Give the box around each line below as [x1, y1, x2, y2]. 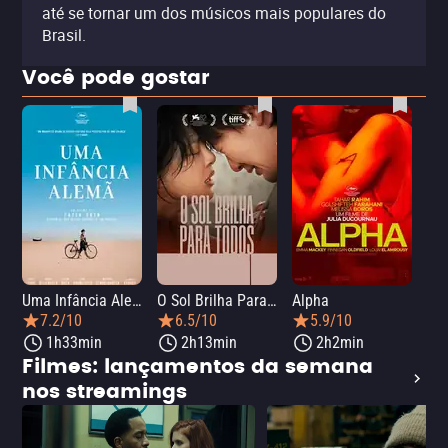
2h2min [316, 333, 364, 352]
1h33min [46, 333, 102, 352]
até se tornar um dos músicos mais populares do [42, 2, 386, 24]
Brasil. [42, 24, 86, 46]
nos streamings [22, 376, 187, 408]
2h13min [181, 333, 237, 352]
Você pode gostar [22, 62, 209, 94]
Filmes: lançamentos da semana [22, 351, 373, 383]
